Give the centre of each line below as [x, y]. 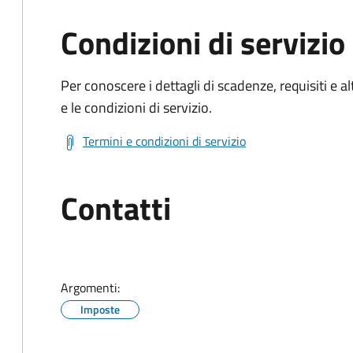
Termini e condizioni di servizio [164, 141]
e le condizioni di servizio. [136, 107]
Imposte [100, 309]
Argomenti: [90, 287]
